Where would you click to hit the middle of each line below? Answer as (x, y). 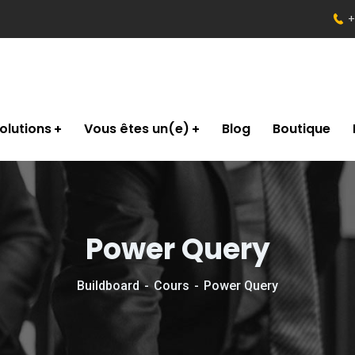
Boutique (302, 129)
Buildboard (108, 286)
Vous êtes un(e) (137, 129)
